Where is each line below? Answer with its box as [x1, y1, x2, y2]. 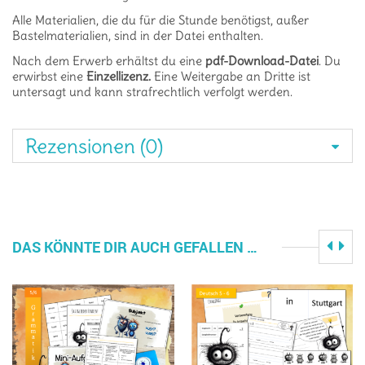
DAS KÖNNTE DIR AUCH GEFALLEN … [12, 236, 257, 257]
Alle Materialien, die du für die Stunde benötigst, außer [12, 11, 309, 28]
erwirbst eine [12, 68, 86, 84]
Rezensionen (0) [25, 133, 163, 158]
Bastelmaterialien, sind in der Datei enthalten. [12, 27, 263, 43]
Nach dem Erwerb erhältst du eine [12, 52, 205, 68]
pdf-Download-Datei [205, 52, 319, 68]
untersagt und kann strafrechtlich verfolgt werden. [12, 83, 292, 99]
